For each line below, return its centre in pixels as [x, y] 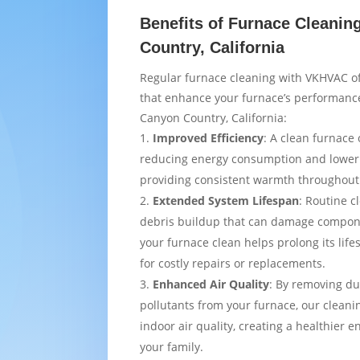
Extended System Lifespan [226, 200]
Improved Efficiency [209, 137]
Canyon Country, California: [214, 117]
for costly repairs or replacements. [233, 263]
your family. [172, 346]
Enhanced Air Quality [211, 284]
